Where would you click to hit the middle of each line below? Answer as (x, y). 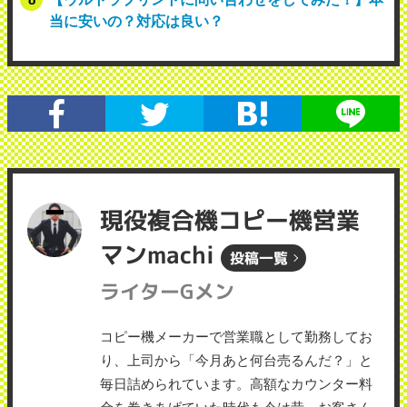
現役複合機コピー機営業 (230, 220)
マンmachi (160, 255)
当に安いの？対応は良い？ (136, 21)
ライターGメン (167, 292)
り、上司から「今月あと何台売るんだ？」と (236, 360)
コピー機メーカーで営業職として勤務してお (236, 337)
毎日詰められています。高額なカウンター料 (236, 384)
